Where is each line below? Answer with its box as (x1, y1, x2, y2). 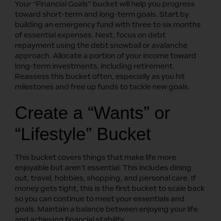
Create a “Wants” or (15, 102, 170, 123)
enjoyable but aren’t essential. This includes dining (15, 163, 191, 172)
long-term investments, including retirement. (15, 62, 175, 70)
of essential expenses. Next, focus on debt (15, 31, 166, 39)
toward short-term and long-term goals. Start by (15, 10, 189, 18)
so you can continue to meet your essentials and (15, 194, 184, 203)
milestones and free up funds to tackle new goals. (15, 82, 190, 91)
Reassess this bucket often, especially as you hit (15, 72, 185, 80)
